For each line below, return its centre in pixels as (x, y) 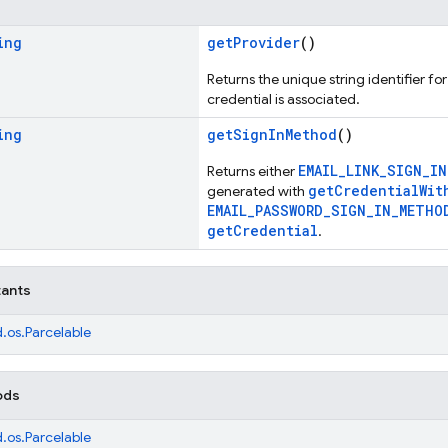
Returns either (252, 171)
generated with (257, 191)
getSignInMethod (272, 134)
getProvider (253, 42)
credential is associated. (283, 99)
